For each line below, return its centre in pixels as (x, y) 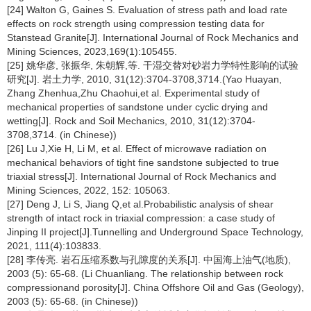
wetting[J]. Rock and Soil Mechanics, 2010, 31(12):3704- (131, 121)
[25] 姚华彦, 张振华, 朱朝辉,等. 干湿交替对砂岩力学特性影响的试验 (153, 65)
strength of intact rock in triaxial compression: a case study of (141, 218)
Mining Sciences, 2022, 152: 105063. (89, 190)
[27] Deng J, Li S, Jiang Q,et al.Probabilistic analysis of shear (140, 204)
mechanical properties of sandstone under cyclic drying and (137, 107)
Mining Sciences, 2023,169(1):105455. (92, 51)
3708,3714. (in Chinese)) (62, 135)
